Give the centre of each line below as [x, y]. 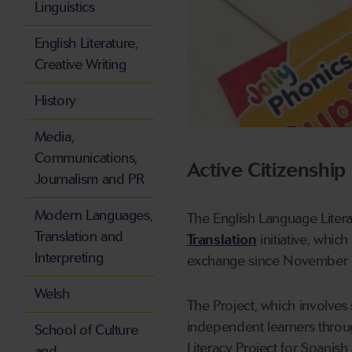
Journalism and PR [89, 180]
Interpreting [69, 258]
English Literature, [86, 44]
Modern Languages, [93, 216]
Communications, [86, 158]
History [55, 101]
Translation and [79, 237]
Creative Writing [80, 65]
